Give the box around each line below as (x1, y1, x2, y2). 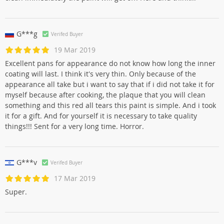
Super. (5, 187, 27, 196)
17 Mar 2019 (54, 173, 95, 183)
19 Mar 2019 (54, 45, 95, 54)
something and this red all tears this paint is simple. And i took (5, 100, 216, 110)
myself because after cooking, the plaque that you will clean (5, 90, 205, 99)
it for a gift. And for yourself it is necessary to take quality (5, 111, 197, 120)
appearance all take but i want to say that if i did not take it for (5, 79, 214, 89)
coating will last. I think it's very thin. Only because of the (5, 69, 196, 78)
